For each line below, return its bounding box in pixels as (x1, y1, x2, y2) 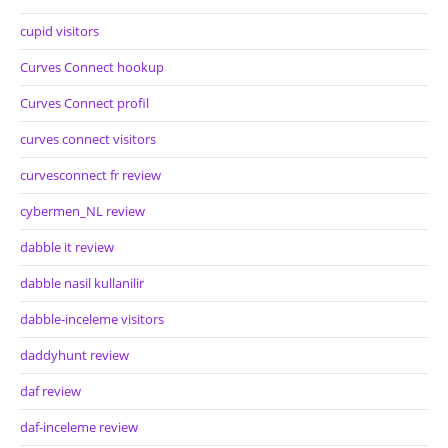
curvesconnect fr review (20, 166, 161, 184)
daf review (20, 382, 81, 400)
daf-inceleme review (20, 418, 138, 436)
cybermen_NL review (20, 202, 145, 220)
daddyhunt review (20, 346, 129, 364)
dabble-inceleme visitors (20, 310, 164, 328)
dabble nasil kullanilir (20, 274, 144, 292)
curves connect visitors (20, 130, 156, 148)
